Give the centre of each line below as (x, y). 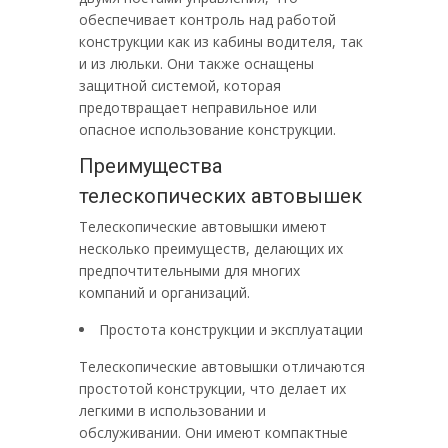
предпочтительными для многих (189, 270)
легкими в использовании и (172, 410)
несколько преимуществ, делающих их (211, 248)
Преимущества (150, 166)
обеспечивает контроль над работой (207, 19)
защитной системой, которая (180, 85)
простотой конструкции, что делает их (212, 388)
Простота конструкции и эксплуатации (231, 329)
